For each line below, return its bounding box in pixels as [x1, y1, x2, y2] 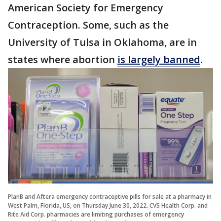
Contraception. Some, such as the [8, 18, 169, 32]
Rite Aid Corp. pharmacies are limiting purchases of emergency [8, 210, 184, 219]
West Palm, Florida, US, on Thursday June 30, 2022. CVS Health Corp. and [8, 201, 208, 210]
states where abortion [8, 53, 117, 66]
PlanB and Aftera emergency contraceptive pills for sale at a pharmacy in [8, 192, 212, 201]
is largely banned [117, 53, 200, 66]
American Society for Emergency [8, 1, 163, 14]
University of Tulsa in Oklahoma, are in [8, 36, 197, 49]
